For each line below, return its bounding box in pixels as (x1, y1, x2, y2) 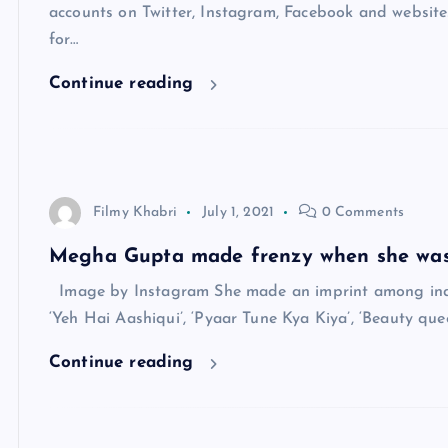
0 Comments (317, 205, 405, 221)
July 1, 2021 (202, 205, 275, 221)
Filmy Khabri (93, 205, 177, 221)
